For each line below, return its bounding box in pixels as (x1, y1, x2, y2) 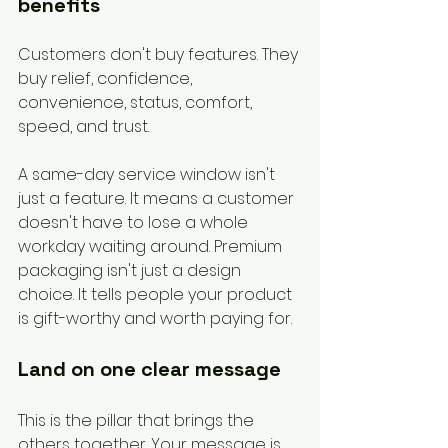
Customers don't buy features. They (18, 42, 302, 66)
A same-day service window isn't (18, 162, 279, 186)
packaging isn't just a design (18, 258, 245, 282)
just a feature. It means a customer (18, 186, 298, 210)
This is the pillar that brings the (18, 408, 258, 432)
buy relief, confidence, (18, 66, 196, 90)
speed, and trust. (18, 114, 149, 138)
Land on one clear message (18, 355, 281, 382)
